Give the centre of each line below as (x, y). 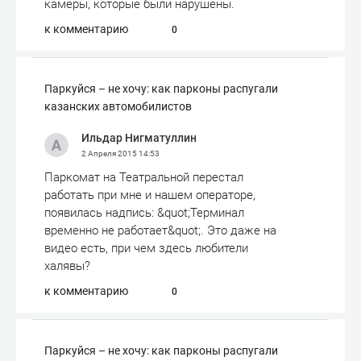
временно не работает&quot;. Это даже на (160, 230)
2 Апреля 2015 (110, 154)
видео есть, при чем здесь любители (146, 248)
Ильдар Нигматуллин (139, 138)
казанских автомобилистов (118, 106)
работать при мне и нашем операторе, (150, 195)
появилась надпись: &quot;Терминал (144, 213)
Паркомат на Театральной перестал (144, 177)
